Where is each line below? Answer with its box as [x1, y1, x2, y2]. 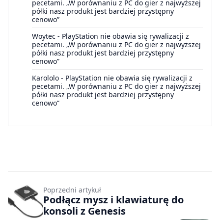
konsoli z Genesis [43, 204, 126, 218]
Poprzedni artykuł [43, 185, 101, 194]
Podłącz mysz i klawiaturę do [43, 192, 184, 206]
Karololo [32, 73, 59, 82]
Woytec [32, 31, 55, 41]
